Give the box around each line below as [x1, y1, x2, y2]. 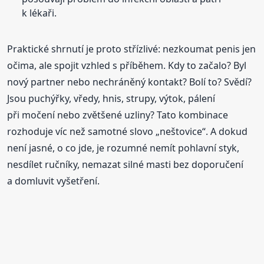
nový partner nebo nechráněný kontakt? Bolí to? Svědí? [7, 75, 252, 88]
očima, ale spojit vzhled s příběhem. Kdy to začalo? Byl [7, 58, 247, 72]
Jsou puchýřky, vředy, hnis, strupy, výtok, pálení [7, 91, 216, 105]
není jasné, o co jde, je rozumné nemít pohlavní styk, [7, 141, 240, 154]
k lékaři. [22, 6, 57, 19]
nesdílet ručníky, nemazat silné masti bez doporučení [7, 157, 244, 171]
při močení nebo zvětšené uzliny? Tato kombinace [7, 108, 229, 121]
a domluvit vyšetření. [7, 174, 100, 187]
